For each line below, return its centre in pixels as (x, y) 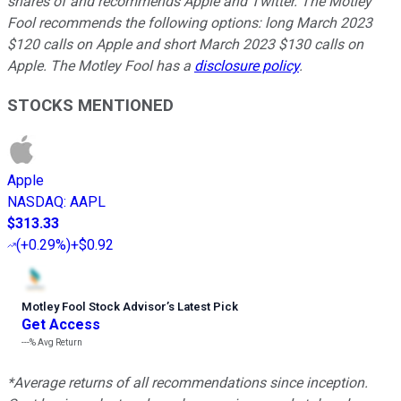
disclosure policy (247, 65)
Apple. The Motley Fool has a (101, 65)
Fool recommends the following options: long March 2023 (190, 22)
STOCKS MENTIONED (90, 106)
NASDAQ (35, 202)
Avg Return (59, 343)
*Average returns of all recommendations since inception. (188, 383)
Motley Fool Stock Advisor (94, 307)
